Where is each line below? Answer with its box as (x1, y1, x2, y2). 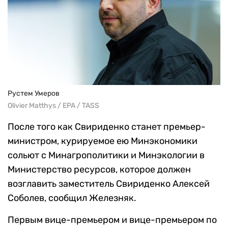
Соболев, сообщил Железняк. (8, 192, 136, 204)
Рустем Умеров (8, 89, 60, 98)
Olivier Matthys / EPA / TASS (8, 101, 99, 110)
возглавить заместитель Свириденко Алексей (8, 178, 210, 189)
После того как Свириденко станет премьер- (8, 121, 206, 132)
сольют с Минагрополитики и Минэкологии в (8, 149, 205, 161)
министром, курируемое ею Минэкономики (8, 135, 197, 147)
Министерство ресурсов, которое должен (8, 163, 191, 175)
